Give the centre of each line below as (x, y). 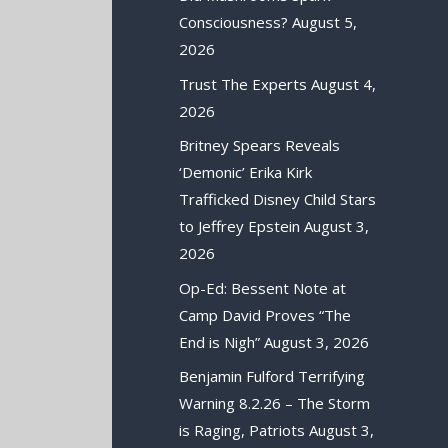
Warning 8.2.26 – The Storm (275, 403)
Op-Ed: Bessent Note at (263, 287)
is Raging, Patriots (242, 430)
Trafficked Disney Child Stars (278, 199)
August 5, (325, 22)
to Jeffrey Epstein (240, 226)
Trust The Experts (243, 83)
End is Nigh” (220, 341)
